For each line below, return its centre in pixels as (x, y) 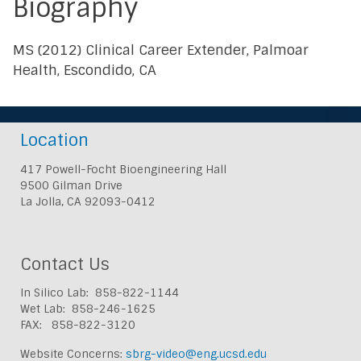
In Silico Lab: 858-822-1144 (100, 293)
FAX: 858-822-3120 (78, 325)
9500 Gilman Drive (71, 185)
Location (54, 139)
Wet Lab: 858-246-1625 (88, 309)
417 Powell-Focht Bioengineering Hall (123, 169)
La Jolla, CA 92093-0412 (88, 201)
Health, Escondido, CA (85, 70)
